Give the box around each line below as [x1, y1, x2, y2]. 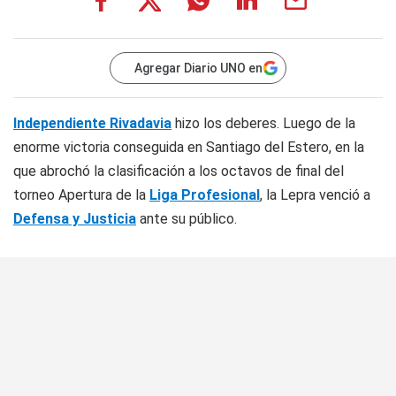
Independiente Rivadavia [13, 115, 171, 133]
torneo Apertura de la [13, 187, 149, 204]
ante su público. [136, 210, 237, 228]
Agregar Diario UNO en [134, 61, 263, 76]
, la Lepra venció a [260, 187, 370, 204]
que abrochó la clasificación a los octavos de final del [13, 163, 344, 180]
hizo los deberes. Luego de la [171, 115, 355, 133]
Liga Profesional [149, 187, 260, 204]
